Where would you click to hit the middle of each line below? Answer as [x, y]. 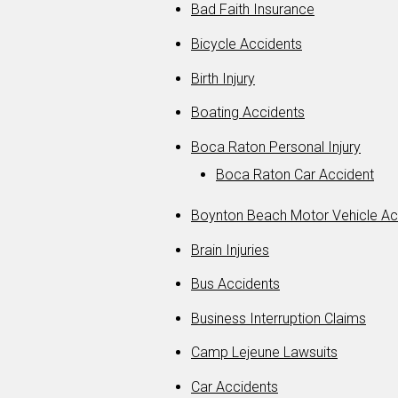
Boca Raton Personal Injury [276, 147]
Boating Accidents [248, 113]
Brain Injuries [230, 250]
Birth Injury [223, 78]
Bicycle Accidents [247, 44]
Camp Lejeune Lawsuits [264, 353]
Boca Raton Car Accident [295, 174]
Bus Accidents [235, 284]
